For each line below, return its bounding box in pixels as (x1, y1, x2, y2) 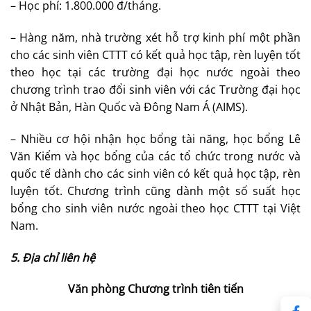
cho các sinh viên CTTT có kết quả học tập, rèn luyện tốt (10, 47, 301, 62)
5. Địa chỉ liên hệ (10, 249, 95, 265)
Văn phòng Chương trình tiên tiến (67, 281, 244, 297)
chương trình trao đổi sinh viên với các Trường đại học (10, 81, 301, 97)
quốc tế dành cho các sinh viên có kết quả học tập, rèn (10, 165, 301, 181)
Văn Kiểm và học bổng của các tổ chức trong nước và (10, 148, 301, 164)
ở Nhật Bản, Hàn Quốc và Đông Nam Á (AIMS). (10, 99, 248, 115)
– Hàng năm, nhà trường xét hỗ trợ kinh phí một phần (10, 29, 301, 45)
